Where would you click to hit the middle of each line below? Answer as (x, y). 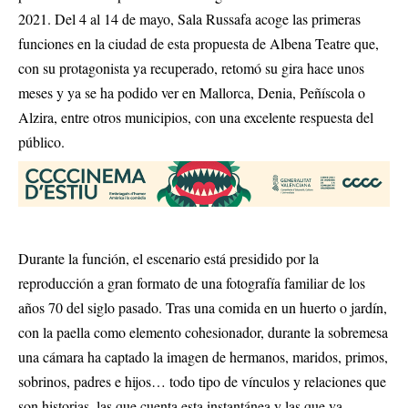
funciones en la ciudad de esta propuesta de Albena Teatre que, (199, 43)
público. (41, 141)
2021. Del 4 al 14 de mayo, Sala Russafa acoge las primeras (189, 18)
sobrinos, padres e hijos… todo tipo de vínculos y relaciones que (202, 382)
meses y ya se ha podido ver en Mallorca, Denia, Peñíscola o (192, 92)
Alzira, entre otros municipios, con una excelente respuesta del (196, 117)
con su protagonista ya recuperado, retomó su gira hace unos (191, 67)
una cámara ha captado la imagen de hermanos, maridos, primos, (203, 357)
